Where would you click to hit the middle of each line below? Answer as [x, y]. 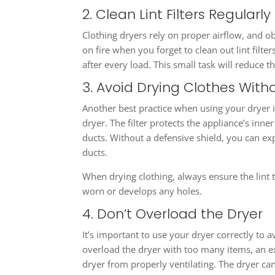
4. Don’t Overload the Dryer [173, 214]
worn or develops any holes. [142, 191]
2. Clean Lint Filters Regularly [177, 15]
